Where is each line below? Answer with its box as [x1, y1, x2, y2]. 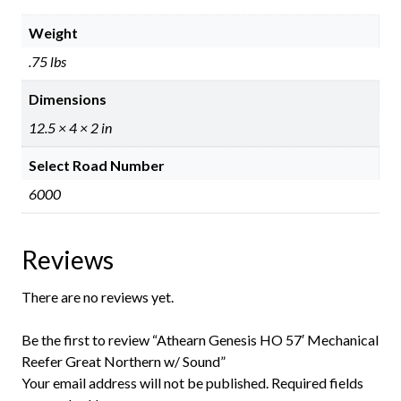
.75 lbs [28, 52, 66, 70]
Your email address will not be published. [21, 374, 269, 392]
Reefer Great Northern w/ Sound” [21, 353, 226, 371]
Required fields [270, 374, 363, 392]
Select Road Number [28, 156, 165, 174]
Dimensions [28, 90, 107, 107]
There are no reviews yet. [21, 288, 174, 306]
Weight [28, 23, 78, 41]
